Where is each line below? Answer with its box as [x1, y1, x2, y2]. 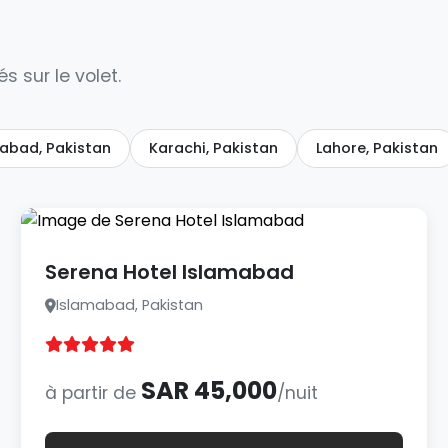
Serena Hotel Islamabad [45, 258, 295, 286]
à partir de [45, 381, 142, 405]
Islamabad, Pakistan [56, 295, 204, 315]
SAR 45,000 [141, 374, 278, 407]
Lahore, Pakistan [316, 138, 438, 158]
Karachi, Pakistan [149, 138, 278, 158]
